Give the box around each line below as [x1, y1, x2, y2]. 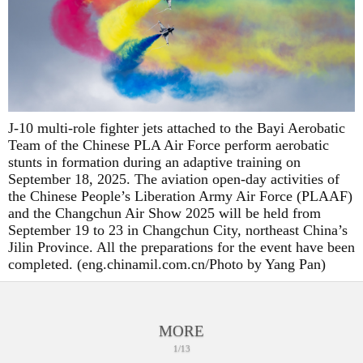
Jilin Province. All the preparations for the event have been [8, 239, 355, 256]
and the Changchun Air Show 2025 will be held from [8, 205, 321, 222]
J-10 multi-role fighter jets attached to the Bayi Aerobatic [8, 120, 345, 137]
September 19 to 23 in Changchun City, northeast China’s [8, 222, 348, 239]
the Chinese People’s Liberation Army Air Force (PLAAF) [8, 188, 352, 205]
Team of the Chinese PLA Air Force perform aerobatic [8, 137, 329, 154]
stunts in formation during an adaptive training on [8, 154, 301, 171]
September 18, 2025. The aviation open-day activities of [8, 171, 340, 188]
